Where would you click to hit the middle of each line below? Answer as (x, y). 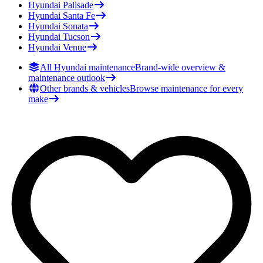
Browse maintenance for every (186, 89)
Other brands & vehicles (85, 89)
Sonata (75, 26)
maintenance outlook (67, 78)
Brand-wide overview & (180, 68)
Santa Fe (79, 16)
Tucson (76, 37)
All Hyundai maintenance (87, 68)
